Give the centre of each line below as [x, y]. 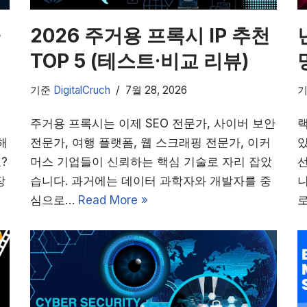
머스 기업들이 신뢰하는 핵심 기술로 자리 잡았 [151, 161]
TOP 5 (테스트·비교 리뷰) [139, 61]
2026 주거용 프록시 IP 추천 [150, 35]
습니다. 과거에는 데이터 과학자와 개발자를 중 [151, 181]
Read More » [113, 200]
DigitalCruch [82, 90]
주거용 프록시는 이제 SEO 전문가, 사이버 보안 [153, 123]
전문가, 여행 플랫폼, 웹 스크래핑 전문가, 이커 [150, 142]
